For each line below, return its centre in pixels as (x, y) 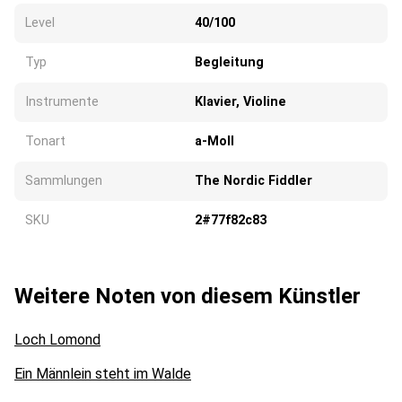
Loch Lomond (57, 339)
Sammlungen (64, 180)
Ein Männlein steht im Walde (103, 373)
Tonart (45, 141)
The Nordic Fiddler (253, 180)
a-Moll (214, 141)
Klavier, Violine (240, 101)
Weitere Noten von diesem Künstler (188, 296)
